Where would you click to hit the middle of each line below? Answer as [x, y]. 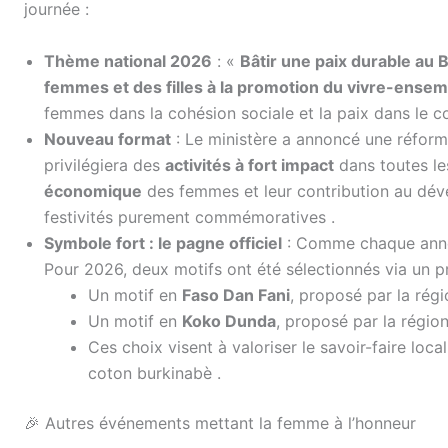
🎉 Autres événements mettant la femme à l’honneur [220, 422]
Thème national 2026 [128, 60]
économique [93, 190]
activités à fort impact [249, 164]
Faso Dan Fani [236, 294]
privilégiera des [104, 164]
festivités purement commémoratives [187, 216]
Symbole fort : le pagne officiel [163, 242]
